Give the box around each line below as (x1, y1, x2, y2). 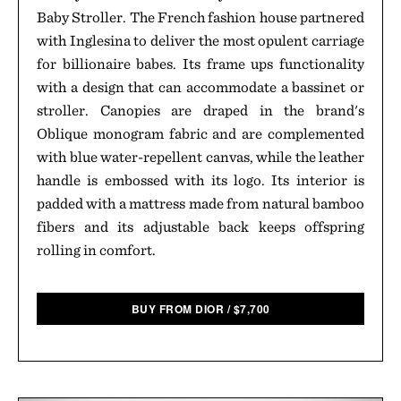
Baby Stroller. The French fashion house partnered (37, 8, 364, 26)
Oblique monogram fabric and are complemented (37, 124, 364, 142)
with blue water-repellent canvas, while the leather (37, 148, 364, 166)
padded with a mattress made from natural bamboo (37, 194, 364, 212)
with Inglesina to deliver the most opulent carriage (37, 31, 364, 49)
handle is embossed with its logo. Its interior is (37, 171, 364, 189)
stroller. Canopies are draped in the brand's (37, 101, 364, 119)
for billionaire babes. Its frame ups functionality (37, 55, 364, 73)
